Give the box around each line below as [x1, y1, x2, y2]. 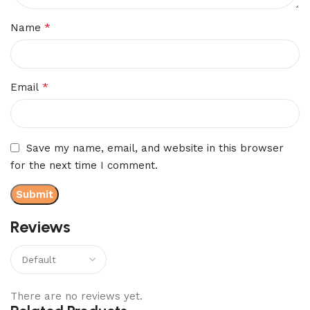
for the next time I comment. [10, 158, 158, 172]
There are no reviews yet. [10, 289, 143, 302]
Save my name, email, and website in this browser [26, 141, 284, 154]
